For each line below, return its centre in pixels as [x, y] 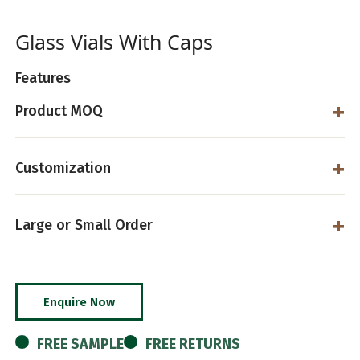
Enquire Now [80, 302]
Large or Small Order [84, 225]
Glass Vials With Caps [115, 42]
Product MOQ [59, 111]
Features [43, 78]
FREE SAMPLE [81, 344]
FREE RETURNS [193, 344]
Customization [63, 168]
